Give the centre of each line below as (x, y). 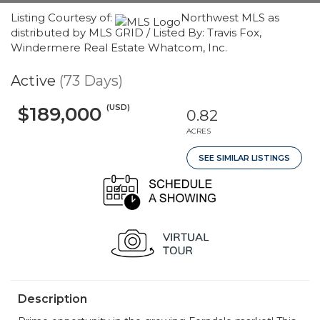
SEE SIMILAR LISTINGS (244, 158)
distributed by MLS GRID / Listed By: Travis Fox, (136, 32)
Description (52, 299)
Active (33, 81)
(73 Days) (91, 81)
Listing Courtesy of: (63, 17)
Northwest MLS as (230, 17)
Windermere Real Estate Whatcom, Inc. (119, 47)
